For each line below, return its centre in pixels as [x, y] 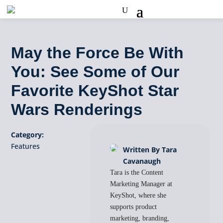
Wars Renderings [77, 110]
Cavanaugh [142, 161]
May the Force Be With [98, 53]
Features [26, 146]
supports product [134, 207]
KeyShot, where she [138, 195]
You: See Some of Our [95, 72]
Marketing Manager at [141, 184]
